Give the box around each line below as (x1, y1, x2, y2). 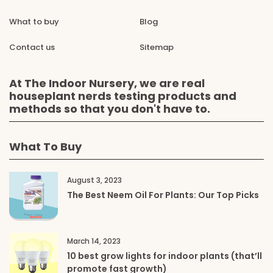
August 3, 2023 (67, 174, 122, 185)
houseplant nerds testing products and (9, 88, 236, 104)
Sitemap (140, 41, 174, 53)
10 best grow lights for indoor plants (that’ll (67, 249, 262, 262)
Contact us (9, 41, 55, 53)
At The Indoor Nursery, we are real (9, 75, 205, 91)
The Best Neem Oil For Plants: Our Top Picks (67, 188, 259, 201)
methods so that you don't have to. (9, 101, 210, 116)
